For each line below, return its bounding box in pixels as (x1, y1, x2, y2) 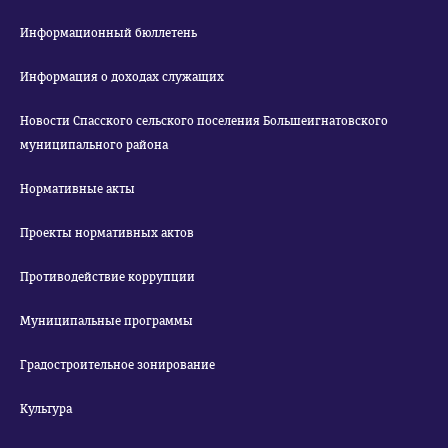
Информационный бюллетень (20, 26, 197, 40)
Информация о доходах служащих (20, 70, 224, 84)
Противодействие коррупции (20, 270, 195, 284)
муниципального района (20, 138, 168, 152)
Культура (20, 402, 72, 416)
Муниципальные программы (20, 314, 193, 328)
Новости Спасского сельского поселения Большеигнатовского (20, 114, 388, 128)
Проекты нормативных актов (20, 226, 194, 240)
